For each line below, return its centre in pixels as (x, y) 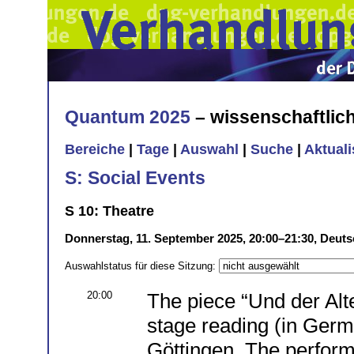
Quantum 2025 (128, 117)
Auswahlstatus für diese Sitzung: (142, 265)
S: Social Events (135, 177)
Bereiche (95, 150)
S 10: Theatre (109, 211)
